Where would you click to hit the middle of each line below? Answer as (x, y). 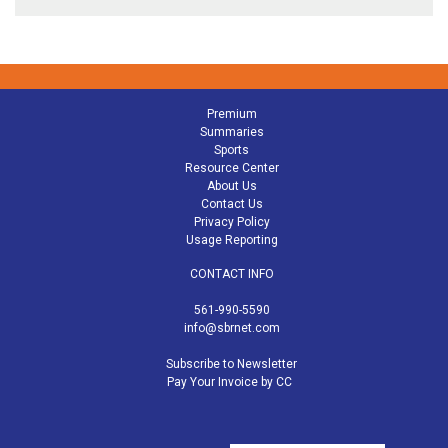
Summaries (231, 132)
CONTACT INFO (231, 274)
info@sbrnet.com (231, 328)
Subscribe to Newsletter (231, 364)
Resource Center (231, 168)
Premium (231, 114)
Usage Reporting (231, 240)
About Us (231, 186)
